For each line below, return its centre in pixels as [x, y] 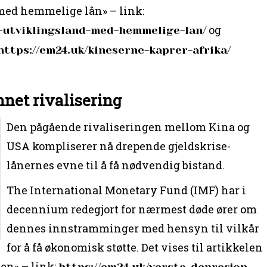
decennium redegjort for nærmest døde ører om [132, 209]
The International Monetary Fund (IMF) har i [127, 190]
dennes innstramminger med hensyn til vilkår [133, 228]
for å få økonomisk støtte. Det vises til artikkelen [135, 247]
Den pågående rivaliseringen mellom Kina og [128, 127]
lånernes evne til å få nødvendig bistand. [116, 165]
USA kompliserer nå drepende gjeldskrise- [119, 146]
